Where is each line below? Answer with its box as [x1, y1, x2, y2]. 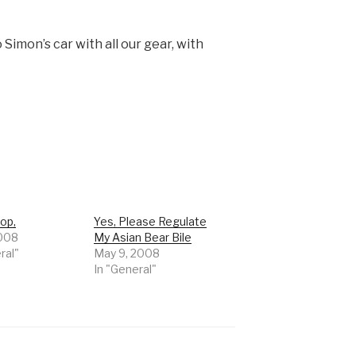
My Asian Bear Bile [94, 230, 192, 245]
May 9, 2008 [94, 246, 161, 261]
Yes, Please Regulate [94, 215, 207, 229]
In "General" [94, 262, 157, 277]
